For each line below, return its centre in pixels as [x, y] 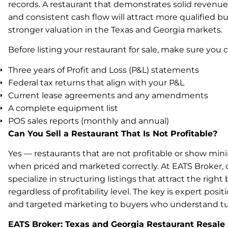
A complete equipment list [63, 108]
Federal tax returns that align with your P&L [96, 82]
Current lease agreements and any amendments [108, 95]
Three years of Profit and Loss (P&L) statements [104, 70]
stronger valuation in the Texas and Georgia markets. [115, 30]
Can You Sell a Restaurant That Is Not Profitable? [113, 133]
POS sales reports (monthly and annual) [89, 121]
